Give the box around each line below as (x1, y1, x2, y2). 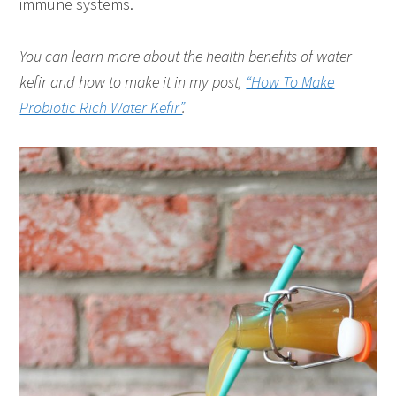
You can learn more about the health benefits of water (19, 45, 353, 66)
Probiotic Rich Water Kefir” (19, 96, 183, 118)
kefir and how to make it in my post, (19, 71, 247, 92)
